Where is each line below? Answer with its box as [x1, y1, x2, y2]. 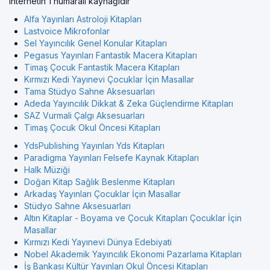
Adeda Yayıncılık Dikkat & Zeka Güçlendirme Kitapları [24, 98, 233, 109]
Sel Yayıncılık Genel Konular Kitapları [24, 38, 167, 49]
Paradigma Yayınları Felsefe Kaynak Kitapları [24, 152, 199, 163]
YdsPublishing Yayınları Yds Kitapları [24, 140, 165, 151]
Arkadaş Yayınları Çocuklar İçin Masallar [24, 189, 181, 199]
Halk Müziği [24, 165, 70, 175]
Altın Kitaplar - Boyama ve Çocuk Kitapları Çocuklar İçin [24, 213, 242, 224]
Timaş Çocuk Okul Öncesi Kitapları [24, 122, 160, 133]
